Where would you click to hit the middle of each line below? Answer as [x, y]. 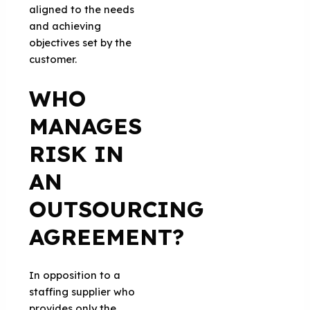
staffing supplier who [82, 291]
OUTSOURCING [117, 209]
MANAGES [86, 126]
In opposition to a [75, 275]
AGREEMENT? [107, 236]
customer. [53, 59]
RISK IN [77, 153]
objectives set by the [81, 42]
